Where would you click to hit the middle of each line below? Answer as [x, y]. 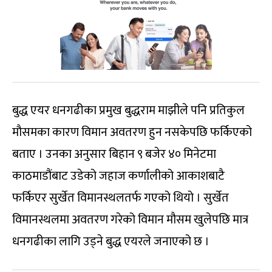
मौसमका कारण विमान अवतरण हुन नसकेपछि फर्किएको [132, 133]
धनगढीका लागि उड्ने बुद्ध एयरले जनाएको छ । [111, 242]
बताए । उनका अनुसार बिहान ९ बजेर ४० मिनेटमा [114, 155]
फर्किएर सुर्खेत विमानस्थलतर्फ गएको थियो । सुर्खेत [121, 198]
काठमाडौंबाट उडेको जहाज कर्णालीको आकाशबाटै [118, 176]
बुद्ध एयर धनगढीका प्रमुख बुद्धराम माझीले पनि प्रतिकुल [128, 111]
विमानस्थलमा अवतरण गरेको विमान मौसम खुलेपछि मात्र [130, 220]
